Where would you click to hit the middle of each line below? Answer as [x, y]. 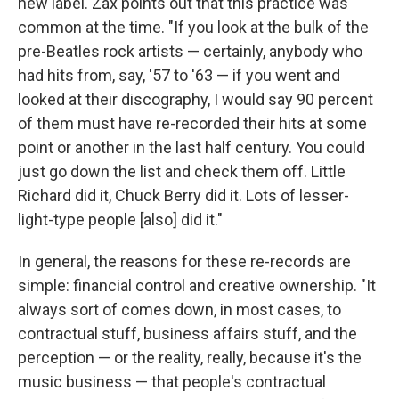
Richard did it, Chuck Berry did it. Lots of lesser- [183, 195]
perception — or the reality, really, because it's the [190, 357]
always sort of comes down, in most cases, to [179, 309]
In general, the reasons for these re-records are [184, 261]
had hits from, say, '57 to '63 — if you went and [179, 75]
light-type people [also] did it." [120, 219]
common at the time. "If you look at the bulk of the [193, 27]
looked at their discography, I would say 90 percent [195, 99]
